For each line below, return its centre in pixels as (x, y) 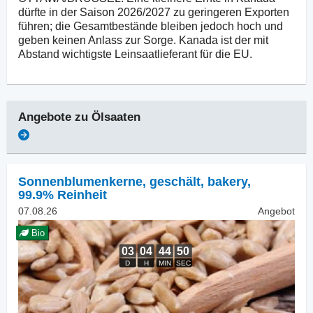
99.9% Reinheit (63, 195)
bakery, (229, 181)
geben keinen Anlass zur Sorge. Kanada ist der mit (143, 40)
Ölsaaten (116, 117)
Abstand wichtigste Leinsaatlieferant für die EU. (135, 54)
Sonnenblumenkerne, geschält (109, 181)
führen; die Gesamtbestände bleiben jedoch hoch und (151, 26)
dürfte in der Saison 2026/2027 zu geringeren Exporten (154, 12)
